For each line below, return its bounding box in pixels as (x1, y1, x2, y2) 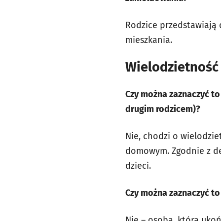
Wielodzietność (125, 59, 219, 75)
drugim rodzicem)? (125, 103, 200, 114)
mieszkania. (125, 34, 172, 45)
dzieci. (125, 160, 151, 171)
